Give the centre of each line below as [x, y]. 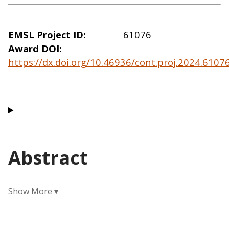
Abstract [48, 158]
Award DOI [34, 48]
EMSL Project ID [46, 34]
